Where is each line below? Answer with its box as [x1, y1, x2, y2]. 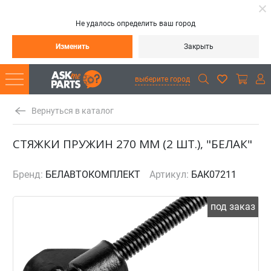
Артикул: [149, 169, 189, 180]
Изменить [55, 42, 90, 51]
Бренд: [12, 169, 43, 180]
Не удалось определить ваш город [76, 19, 195, 28]
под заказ [210, 201, 255, 212]
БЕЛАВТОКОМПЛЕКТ [45, 169, 140, 180]
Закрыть [184, 42, 214, 51]
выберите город [134, 74, 190, 83]
